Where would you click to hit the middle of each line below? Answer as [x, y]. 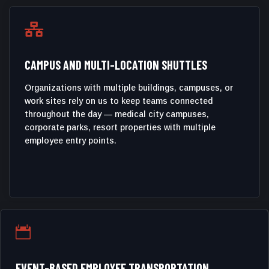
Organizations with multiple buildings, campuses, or [129, 88]
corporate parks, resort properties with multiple [120, 127]
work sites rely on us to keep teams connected [119, 101]
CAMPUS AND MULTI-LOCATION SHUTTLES [116, 65]
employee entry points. [71, 141]
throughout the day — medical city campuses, [117, 114]
